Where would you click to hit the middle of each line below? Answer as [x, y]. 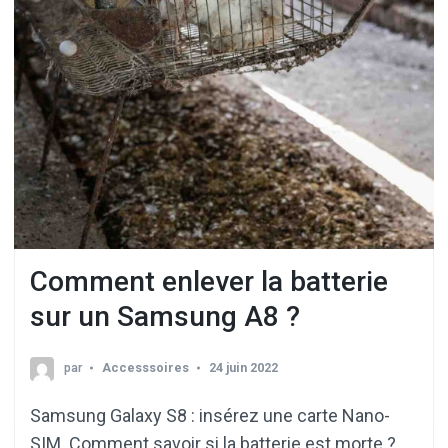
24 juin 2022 [243, 368]
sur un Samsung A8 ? [165, 316]
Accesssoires [145, 368]
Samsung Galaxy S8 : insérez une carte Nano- [210, 416]
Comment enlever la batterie [209, 281]
